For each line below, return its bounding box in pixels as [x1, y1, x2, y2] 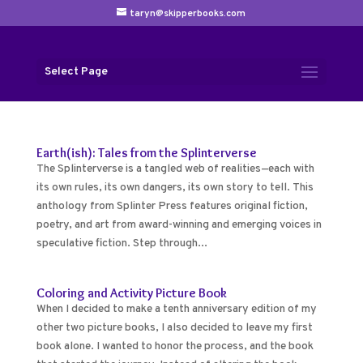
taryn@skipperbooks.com [130, 7, 246, 20]
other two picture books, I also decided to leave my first [36, 321, 313, 335]
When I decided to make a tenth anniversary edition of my [36, 302, 317, 316]
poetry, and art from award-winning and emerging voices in [36, 218, 322, 232]
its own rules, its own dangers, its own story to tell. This [36, 181, 314, 194]
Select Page [44, 65, 108, 79]
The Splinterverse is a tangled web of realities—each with [36, 162, 314, 176]
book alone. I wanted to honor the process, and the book [36, 340, 314, 353]
